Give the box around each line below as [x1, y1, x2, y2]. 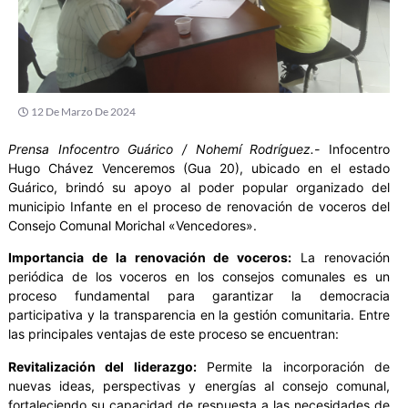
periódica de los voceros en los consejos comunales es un [8, 269, 390, 285]
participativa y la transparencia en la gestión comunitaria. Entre [8, 307, 390, 323]
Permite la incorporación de [196, 358, 391, 374]
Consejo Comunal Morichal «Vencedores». [8, 217, 257, 233]
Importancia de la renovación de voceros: [8, 250, 292, 266]
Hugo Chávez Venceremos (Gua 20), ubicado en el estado [8, 159, 390, 176]
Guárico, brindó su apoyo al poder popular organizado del [8, 178, 390, 195]
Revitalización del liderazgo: [8, 358, 197, 374]
